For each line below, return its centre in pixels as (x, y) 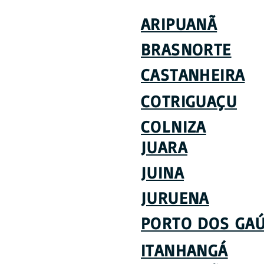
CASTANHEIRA (193, 75)
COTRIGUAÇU (189, 101)
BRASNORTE (186, 49)
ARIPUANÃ (179, 24)
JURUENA (175, 198)
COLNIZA (174, 126)
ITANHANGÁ (184, 250)
